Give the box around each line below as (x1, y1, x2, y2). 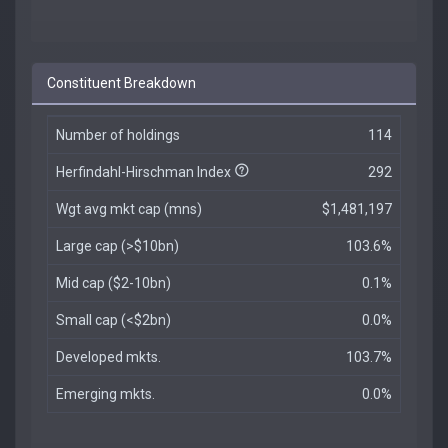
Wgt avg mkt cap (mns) (56, 201, 202, 217)
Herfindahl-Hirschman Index (56, 164, 234, 180)
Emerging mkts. (56, 386, 155, 402)
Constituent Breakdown (47, 75, 196, 91)
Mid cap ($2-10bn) (56, 275, 171, 291)
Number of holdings (56, 127, 180, 143)
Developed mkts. (56, 349, 161, 365)
